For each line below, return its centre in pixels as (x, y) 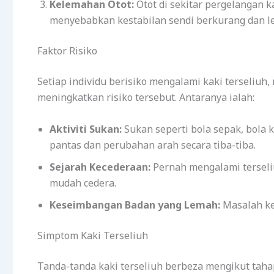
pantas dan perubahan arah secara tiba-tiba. (153, 145)
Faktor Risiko (67, 51)
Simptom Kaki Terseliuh (93, 235)
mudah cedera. (83, 183)
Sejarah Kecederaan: (100, 167)
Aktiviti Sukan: (86, 129)
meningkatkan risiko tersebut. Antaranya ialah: (146, 98)
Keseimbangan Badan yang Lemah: (135, 205)
